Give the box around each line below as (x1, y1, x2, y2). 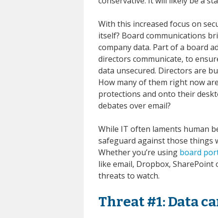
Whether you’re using (98, 146, 180, 158)
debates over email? (98, 100, 171, 111)
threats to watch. (98, 170, 160, 181)
